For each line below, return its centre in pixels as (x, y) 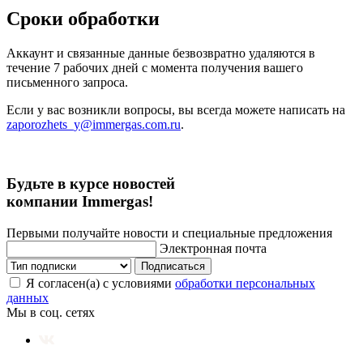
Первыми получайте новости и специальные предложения (169, 233)
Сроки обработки (83, 19)
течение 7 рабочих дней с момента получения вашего (155, 68)
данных (28, 297)
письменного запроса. (67, 83)
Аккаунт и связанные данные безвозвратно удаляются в (161, 53)
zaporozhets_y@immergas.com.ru (94, 125)
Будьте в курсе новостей (91, 184)
